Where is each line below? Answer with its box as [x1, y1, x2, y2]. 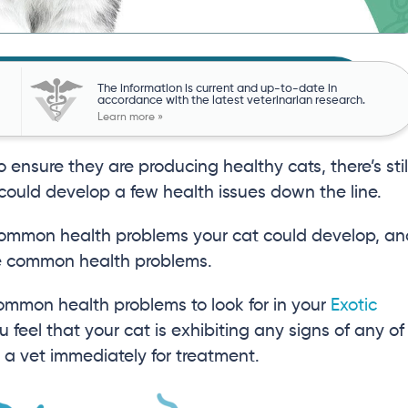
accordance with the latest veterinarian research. [97, 95, 365, 107]
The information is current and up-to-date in [97, 83, 337, 96]
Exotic [331, 297, 377, 315]
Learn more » [97, 112, 163, 124]
